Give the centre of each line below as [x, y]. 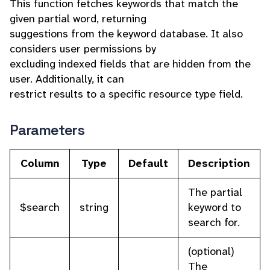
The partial [215, 192]
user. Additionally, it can [67, 79]
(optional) [211, 251]
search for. [214, 222]
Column [40, 163]
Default [148, 163]
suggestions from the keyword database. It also [126, 34]
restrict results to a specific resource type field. [126, 94]
